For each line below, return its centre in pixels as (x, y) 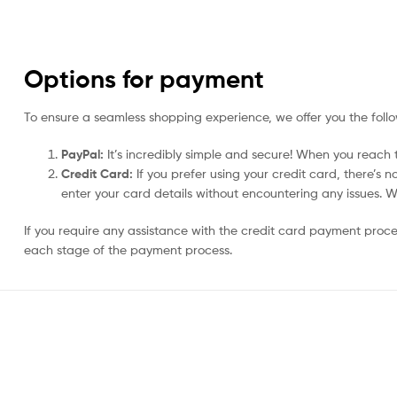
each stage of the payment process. (128, 249)
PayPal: (82, 155)
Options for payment (144, 79)
